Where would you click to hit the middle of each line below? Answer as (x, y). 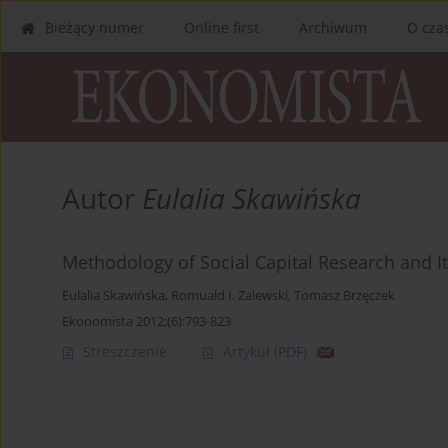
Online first (221, 27)
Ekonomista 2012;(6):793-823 (146, 321)
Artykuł (248, 352)
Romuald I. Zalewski (229, 296)
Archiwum (333, 27)
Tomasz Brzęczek (344, 296)
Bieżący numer (94, 27)
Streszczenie (125, 352)
